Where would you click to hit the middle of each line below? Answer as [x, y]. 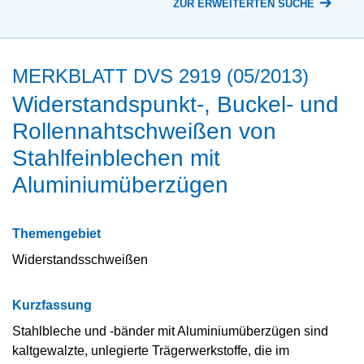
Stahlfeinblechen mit [116, 158]
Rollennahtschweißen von [144, 131]
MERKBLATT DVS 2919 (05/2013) [160, 76]
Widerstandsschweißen [80, 259]
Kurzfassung [52, 305]
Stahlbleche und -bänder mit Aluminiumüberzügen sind [170, 331]
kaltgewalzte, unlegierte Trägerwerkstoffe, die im [151, 350]
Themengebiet [56, 233]
